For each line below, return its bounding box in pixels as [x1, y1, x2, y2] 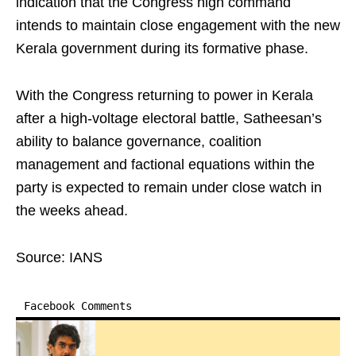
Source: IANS [16, 250, 103, 265]
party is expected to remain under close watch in [16, 180, 322, 195]
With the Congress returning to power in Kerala [16, 87, 313, 103]
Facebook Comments [24, 300, 132, 312]
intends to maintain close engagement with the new [16, 17, 340, 33]
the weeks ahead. [16, 203, 128, 219]
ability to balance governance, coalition [16, 133, 261, 149]
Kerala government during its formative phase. [16, 41, 308, 56]
